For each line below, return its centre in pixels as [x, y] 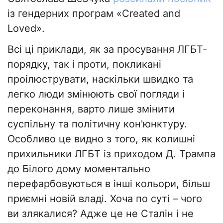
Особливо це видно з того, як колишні [101, 139]
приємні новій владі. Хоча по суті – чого [105, 199]
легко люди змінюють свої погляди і [96, 94]
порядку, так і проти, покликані [84, 64]
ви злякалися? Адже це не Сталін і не [101, 214]
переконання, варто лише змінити [91, 109]
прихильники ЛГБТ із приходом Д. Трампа [111, 154]
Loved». [26, 29]
